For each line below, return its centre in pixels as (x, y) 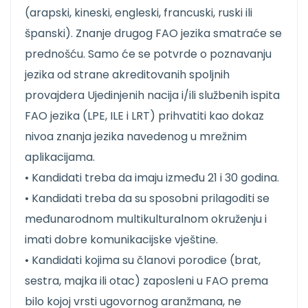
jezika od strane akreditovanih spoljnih (127, 75)
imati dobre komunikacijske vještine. (121, 240)
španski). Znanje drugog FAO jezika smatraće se (153, 34)
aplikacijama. (60, 157)
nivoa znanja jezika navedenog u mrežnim (136, 137)
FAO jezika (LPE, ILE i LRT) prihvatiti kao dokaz (144, 116)
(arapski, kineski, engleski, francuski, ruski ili (139, 13)
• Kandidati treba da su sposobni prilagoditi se (147, 199)
